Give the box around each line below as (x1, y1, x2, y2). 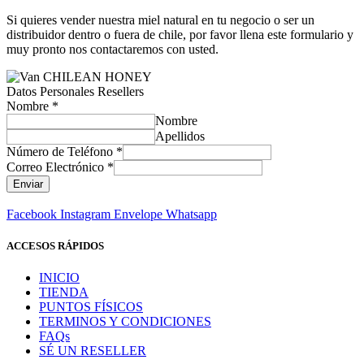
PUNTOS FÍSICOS (39, 300, 143, 314)
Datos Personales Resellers (6, 84, 144, 98)
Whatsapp (166, 207, 217, 221)
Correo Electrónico (6, 160, 107, 174)
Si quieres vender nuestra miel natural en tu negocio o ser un (6, 13, 318, 27)
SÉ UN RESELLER (39, 344, 146, 358)
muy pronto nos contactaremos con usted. (6, 42, 219, 56)
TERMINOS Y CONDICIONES (39, 314, 211, 329)
